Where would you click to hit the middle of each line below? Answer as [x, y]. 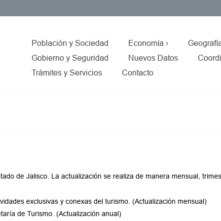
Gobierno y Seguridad [70, 58]
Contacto [137, 73]
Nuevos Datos [153, 58]
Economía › [148, 43]
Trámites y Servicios [67, 73]
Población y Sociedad [70, 43]
